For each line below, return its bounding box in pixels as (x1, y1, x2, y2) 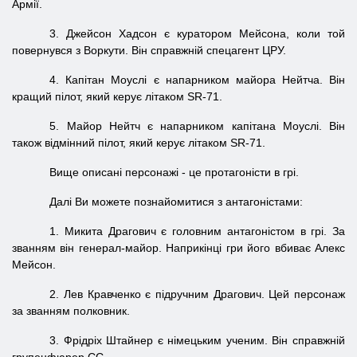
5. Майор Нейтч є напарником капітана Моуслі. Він (49, 120, 345, 132)
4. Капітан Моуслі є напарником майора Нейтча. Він (49, 73, 345, 86)
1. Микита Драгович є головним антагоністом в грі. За (49, 225, 345, 237)
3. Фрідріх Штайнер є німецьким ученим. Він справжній (49, 334, 345, 347)
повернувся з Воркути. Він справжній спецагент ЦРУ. (12, 44, 286, 57)
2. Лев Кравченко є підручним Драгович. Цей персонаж (49, 288, 345, 300)
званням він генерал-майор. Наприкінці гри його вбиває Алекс (12, 241, 345, 254)
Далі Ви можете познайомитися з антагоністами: (49, 195, 304, 208)
